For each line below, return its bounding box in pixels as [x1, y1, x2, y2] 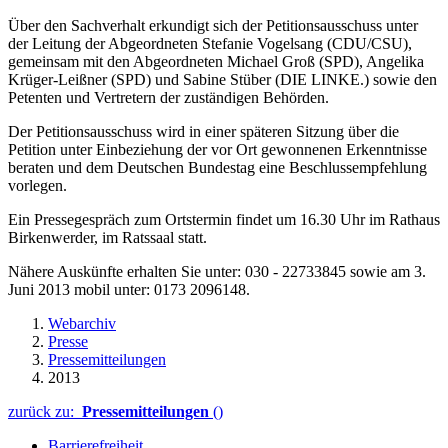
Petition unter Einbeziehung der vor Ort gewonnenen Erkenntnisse [8, 140, 427, 158]
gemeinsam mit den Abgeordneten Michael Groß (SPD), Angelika [8, 52, 424, 70]
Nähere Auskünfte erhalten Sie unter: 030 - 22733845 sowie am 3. [8, 262, 426, 280]
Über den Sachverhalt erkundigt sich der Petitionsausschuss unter [8, 16, 418, 34]
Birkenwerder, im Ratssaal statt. [8, 228, 207, 246]
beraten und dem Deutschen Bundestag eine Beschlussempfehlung [8, 158, 427, 176]
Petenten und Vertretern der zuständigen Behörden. [8, 88, 329, 106]
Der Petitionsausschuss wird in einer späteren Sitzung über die [8, 122, 399, 140]
